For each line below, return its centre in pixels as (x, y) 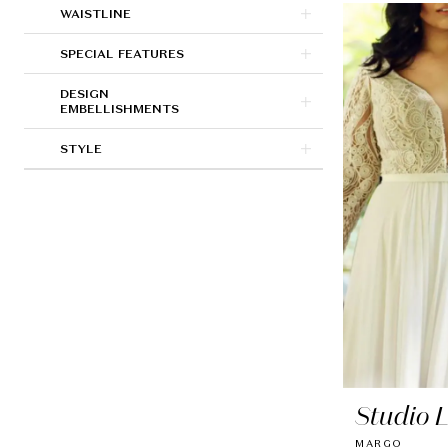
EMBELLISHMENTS (119, 109)
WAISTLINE (95, 14)
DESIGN (84, 94)
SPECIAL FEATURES (122, 54)
